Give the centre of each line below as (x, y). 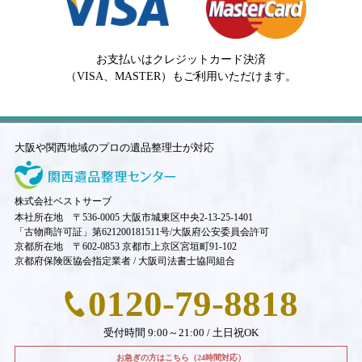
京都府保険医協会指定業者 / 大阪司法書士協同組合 (124, 261)
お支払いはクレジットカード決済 (181, 59)
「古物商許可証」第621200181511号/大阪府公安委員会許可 (141, 232)
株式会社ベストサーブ (63, 201)
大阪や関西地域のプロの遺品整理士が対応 (114, 147)
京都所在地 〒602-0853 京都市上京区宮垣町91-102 (125, 246)
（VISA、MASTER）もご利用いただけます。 (181, 76)
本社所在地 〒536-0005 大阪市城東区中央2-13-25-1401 (133, 217)
